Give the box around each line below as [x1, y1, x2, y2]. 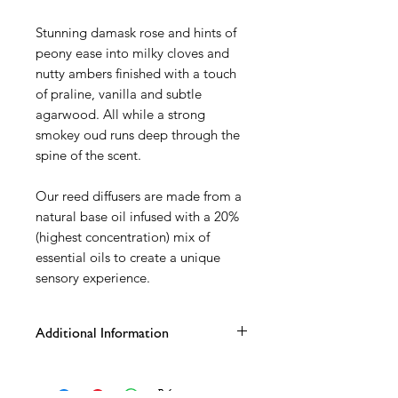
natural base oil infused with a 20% [36, 208, 239, 225]
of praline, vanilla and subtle [36, 85, 202, 102]
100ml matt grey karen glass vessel [53, 358, 245, 374]
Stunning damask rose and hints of [36, 24, 236, 41]
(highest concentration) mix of [36, 228, 210, 245]
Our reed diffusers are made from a [36, 187, 242, 204]
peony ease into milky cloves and [36, 44, 229, 61]
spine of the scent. [36, 147, 141, 163]
